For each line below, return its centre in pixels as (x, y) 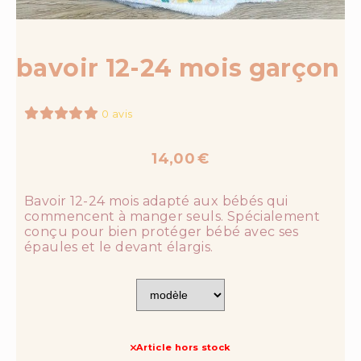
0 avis (117, 114)
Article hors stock (183, 348)
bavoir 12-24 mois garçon (178, 68)
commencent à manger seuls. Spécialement (172, 217)
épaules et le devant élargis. (119, 247)
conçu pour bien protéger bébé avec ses (162, 232)
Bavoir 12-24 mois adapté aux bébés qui (156, 201)
